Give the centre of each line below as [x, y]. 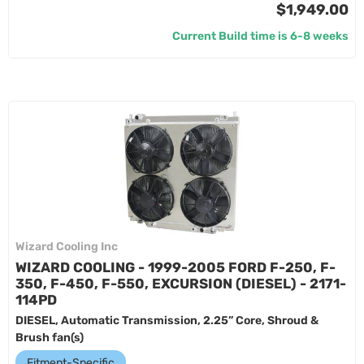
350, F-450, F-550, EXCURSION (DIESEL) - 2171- [181, 284]
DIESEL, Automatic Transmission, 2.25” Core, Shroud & [167, 321]
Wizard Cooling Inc [67, 247]
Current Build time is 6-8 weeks [260, 36]
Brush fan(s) [50, 338]
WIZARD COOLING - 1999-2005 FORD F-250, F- [175, 267]
